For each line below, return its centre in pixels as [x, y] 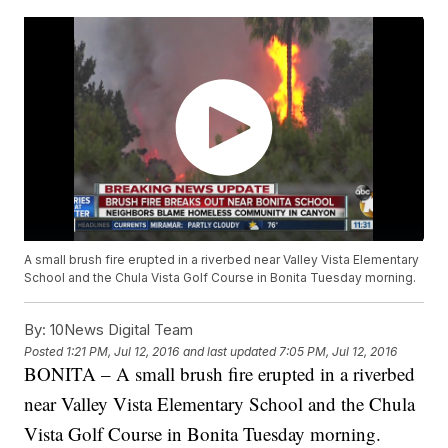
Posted [45, 351]
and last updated [230, 351]
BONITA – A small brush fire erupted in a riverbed [220, 374]
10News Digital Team [120, 330]
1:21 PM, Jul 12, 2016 [123, 351]
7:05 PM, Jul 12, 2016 [338, 351]
